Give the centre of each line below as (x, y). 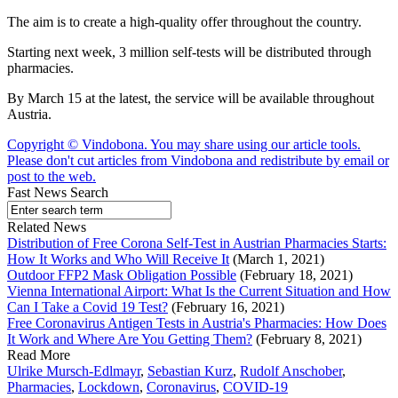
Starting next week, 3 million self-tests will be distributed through (189, 52)
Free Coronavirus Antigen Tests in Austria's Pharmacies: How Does (197, 323)
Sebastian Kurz (190, 371)
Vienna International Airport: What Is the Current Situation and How (199, 291)
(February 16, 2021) (226, 307)
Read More (39, 355)
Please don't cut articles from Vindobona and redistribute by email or (198, 161)
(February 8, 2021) (307, 339)
